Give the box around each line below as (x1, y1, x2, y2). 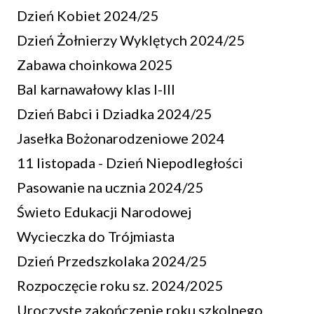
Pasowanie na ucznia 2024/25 (17, 179, 204, 196)
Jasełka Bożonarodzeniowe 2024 (17, 130, 225, 146)
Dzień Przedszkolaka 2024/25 (17, 252, 207, 269)
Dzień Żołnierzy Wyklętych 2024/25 (17, 32, 245, 48)
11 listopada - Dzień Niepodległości (17, 154, 243, 171)
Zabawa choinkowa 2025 (17, 56, 173, 73)
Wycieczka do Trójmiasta (17, 228, 175, 245)
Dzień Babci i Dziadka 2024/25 (17, 105, 212, 122)
